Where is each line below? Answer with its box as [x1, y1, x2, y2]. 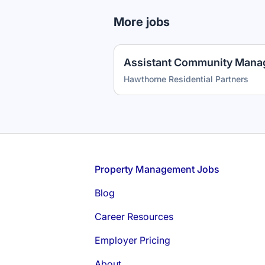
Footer [18, 163, 47, 174]
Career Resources [95, 211, 173, 222]
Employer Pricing [95, 234, 170, 246]
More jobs [114, 15, 170, 29]
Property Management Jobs [95, 163, 219, 175]
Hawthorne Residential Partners [124, 74, 248, 84]
